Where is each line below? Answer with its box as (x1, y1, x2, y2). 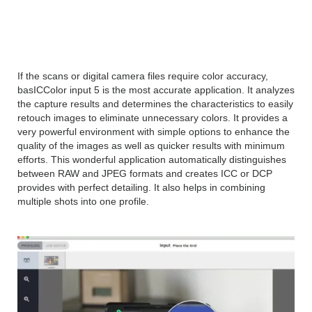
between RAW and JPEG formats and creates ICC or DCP (17, 168, 272, 180)
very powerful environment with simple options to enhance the (17, 126, 290, 138)
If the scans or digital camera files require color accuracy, (17, 70, 268, 82)
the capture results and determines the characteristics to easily (17, 98, 293, 110)
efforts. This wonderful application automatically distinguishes (17, 154, 286, 166)
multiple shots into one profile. (17, 196, 149, 208)
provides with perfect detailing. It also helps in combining (17, 182, 265, 194)
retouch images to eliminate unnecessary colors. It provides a (17, 112, 288, 124)
